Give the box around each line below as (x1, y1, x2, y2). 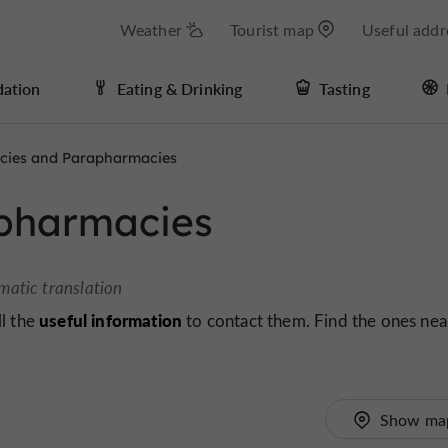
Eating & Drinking (116, 77, 243, 99)
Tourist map (230, 19, 314, 40)
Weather (119, 19, 182, 40)
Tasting (318, 77, 370, 99)
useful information (39, 308, 183, 333)
